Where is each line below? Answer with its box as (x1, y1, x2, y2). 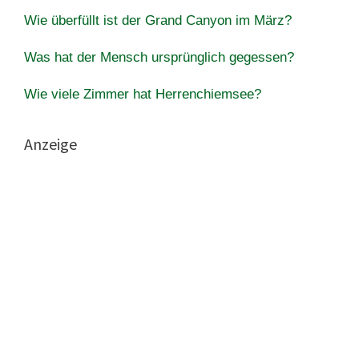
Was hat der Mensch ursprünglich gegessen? (24, 49, 294, 65)
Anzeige (24, 133, 77, 154)
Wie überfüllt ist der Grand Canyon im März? (24, 12, 292, 28)
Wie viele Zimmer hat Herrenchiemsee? (24, 86, 261, 102)
